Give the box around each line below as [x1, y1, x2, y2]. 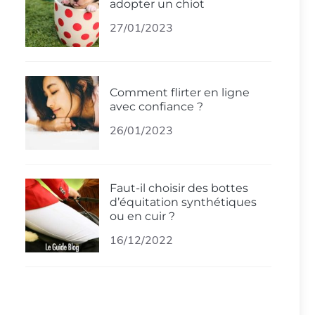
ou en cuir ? [110, 209, 175, 223]
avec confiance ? [110, 99, 203, 113]
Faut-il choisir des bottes [110, 181, 248, 195]
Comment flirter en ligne [110, 85, 250, 99]
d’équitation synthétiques [110, 195, 257, 209]
